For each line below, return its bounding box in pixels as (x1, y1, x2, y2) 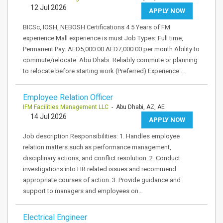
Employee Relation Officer (23, 93, 113, 102)
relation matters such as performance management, (23, 143, 171, 151)
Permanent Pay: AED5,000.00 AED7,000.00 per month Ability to (23, 45, 200, 53)
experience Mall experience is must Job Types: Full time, (23, 34, 183, 42)
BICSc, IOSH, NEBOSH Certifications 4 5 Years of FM (23, 23, 170, 31)
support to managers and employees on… (23, 187, 143, 195)
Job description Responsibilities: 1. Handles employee (23, 132, 180, 140)
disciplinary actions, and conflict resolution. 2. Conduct (23, 154, 180, 162)
